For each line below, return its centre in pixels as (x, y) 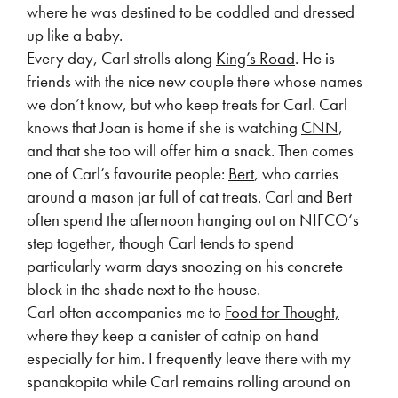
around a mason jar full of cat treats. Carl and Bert (189, 197)
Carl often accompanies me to (126, 312)
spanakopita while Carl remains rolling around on (189, 382)
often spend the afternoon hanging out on (163, 220)
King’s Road (255, 58)
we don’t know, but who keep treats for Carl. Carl (187, 104)
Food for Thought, (282, 312)
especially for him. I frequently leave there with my (189, 358)
